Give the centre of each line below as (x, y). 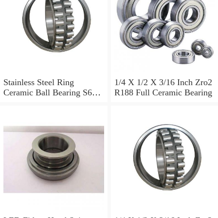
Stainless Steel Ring (39, 82)
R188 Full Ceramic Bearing (163, 93)
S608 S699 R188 (33, 103)
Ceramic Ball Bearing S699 (52, 93)
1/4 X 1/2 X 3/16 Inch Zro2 (163, 82)
